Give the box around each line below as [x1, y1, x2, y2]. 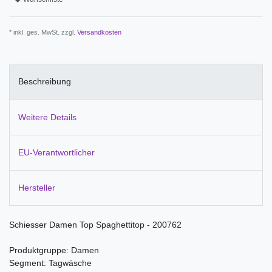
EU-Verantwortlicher [18, 147, 95, 157]
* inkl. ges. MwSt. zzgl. [9, 28, 77, 36]
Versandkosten [77, 28, 121, 36]
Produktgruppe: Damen [9, 245, 99, 256]
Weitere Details [18, 112, 76, 122]
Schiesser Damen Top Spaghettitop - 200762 [9, 220, 182, 230]
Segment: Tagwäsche [9, 258, 92, 268]
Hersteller [18, 183, 55, 193]
